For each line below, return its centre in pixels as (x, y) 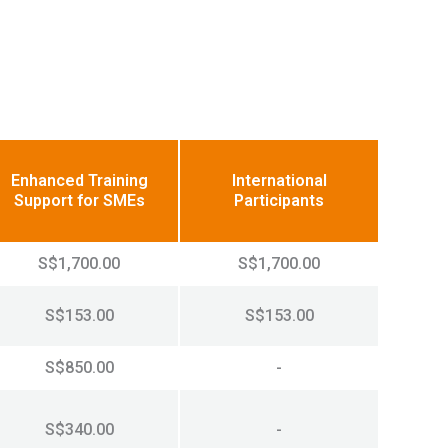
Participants (279, 201)
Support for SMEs (79, 201)
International (279, 181)
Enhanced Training (79, 181)
